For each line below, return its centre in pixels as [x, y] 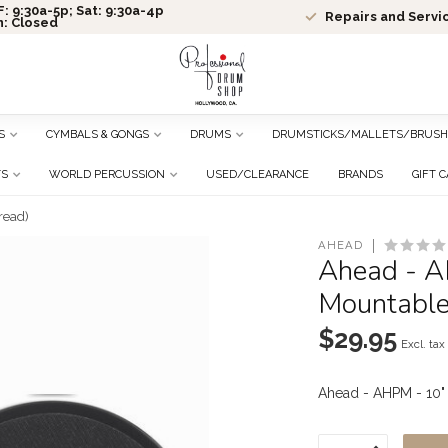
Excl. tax [423, 344]
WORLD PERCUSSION [106, 174]
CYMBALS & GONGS [97, 134]
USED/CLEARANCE [257, 174]
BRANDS [360, 174]
